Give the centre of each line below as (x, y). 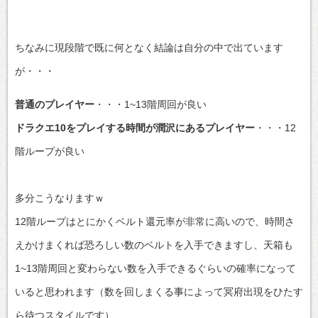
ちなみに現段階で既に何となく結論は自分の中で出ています (149, 47)
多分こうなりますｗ (60, 198)
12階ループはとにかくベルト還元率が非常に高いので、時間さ (155, 221)
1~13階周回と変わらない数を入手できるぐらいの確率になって (155, 268)
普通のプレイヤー (55, 104)
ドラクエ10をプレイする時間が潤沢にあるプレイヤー (135, 127)
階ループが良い (50, 151)
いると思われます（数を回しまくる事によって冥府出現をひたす (159, 291)
